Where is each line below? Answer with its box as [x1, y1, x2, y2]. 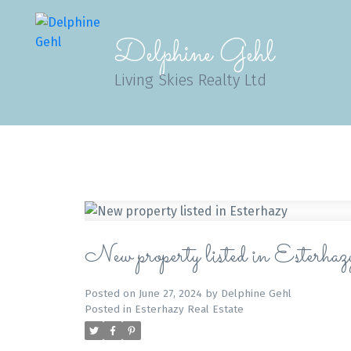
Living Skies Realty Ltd [114, 71, 267, 89]
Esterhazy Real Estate [134, 302, 244, 316]
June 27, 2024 [138, 287, 202, 300]
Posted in [84, 302, 132, 316]
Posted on [84, 287, 139, 300]
